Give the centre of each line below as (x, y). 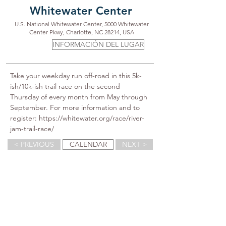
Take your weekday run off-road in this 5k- (76, 76)
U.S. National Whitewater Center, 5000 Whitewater (82, 24)
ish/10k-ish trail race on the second (66, 86)
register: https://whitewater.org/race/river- (77, 118)
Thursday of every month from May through (80, 97)
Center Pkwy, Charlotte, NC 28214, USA (82, 32)
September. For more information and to (76, 107)
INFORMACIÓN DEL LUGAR (98, 44)
